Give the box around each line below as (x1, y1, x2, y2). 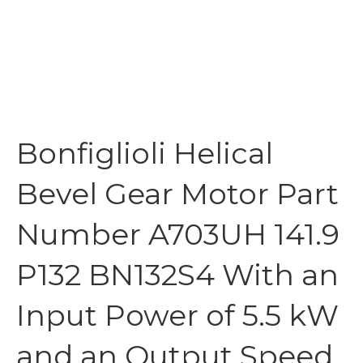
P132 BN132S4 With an (16, 257, 339, 293)
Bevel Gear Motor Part (16, 176, 339, 211)
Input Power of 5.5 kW (16, 297, 339, 333)
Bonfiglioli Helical (16, 135, 273, 171)
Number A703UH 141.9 (16, 216, 340, 252)
